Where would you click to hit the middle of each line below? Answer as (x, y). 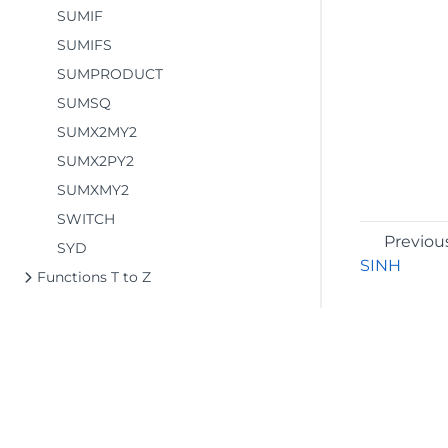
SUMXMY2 (93, 190)
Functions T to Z (94, 277)
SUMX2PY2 (95, 161)
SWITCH (86, 219)
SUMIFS (84, 45)
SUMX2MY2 (97, 132)
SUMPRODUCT (110, 74)
